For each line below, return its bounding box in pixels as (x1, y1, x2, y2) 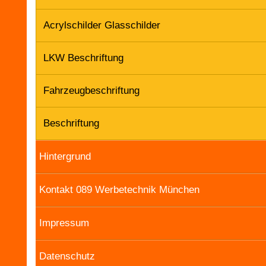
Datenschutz (39, 251, 95, 262)
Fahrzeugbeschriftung (43, 85, 140, 96)
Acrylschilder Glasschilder (43, 20, 160, 31)
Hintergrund (39, 151, 91, 162)
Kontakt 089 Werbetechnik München (39, 184, 199, 195)
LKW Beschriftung (43, 52, 123, 64)
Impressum (39, 217, 89, 229)
